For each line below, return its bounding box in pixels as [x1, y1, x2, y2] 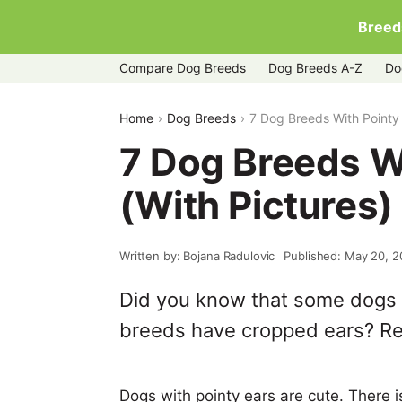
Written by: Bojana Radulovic [119, 249, 275, 263]
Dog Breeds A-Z [268, 60, 363, 75]
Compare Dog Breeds [119, 60, 246, 75]
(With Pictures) [119, 182, 393, 228]
